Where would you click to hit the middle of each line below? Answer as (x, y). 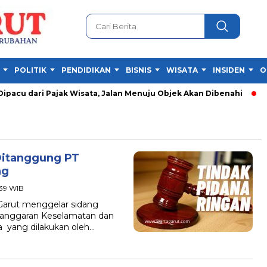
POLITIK (30, 70)
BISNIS (139, 70)
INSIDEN (229, 70)
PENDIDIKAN (86, 70)
